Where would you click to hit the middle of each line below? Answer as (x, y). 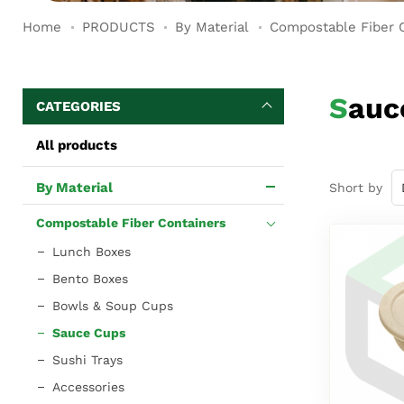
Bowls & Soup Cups (113, 305)
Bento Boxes (90, 278)
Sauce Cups (89, 332)
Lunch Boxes (92, 251)
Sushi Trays (87, 359)
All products (77, 145)
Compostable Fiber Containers (131, 222)
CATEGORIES (78, 106)
